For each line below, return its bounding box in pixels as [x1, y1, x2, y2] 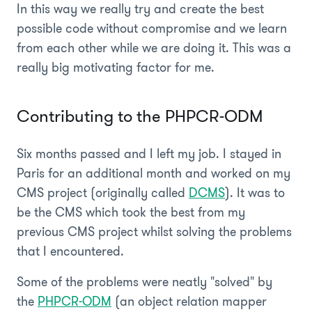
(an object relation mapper [111, 292, 267, 311]
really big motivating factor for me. [17, 58, 214, 77]
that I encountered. [17, 242, 124, 260]
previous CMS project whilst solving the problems [17, 222, 292, 241]
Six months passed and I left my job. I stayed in [17, 144, 281, 163]
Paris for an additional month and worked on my [17, 164, 290, 182]
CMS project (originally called [17, 183, 189, 202]
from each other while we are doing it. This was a [17, 38, 291, 57]
